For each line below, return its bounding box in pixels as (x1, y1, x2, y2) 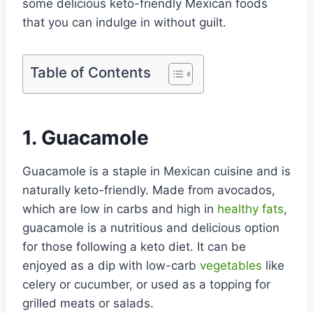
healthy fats (217, 201, 284, 216)
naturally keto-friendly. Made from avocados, (22, 182, 275, 197)
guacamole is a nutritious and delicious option (22, 220, 279, 235)
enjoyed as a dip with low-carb (22, 258, 200, 272)
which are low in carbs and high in (22, 201, 217, 216)
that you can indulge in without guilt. (22, 15, 226, 29)
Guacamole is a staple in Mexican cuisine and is (22, 163, 291, 178)
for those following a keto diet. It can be (22, 239, 246, 254)
